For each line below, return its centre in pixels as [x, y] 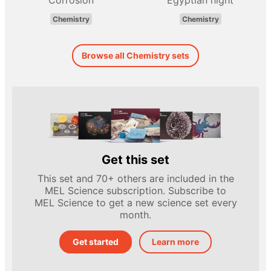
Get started [96, 242]
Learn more [175, 242]
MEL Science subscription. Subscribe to [135, 191]
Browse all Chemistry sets [135, 56]
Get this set [135, 160]
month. [135, 215]
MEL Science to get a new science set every [135, 203]
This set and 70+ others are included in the [135, 179]
